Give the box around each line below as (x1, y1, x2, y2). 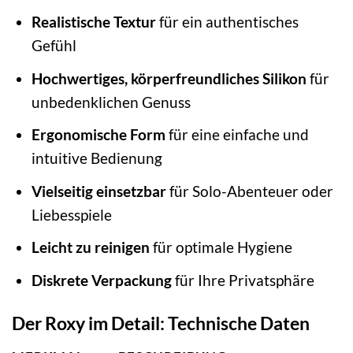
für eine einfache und (165, 125, 309, 144)
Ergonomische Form (31, 125, 165, 144)
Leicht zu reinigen (31, 238, 150, 257)
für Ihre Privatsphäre (171, 270, 314, 289)
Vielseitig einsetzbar (31, 181, 166, 200)
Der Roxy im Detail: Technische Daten (12, 311, 310, 334)
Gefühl (31, 36, 76, 55)
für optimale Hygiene (149, 238, 292, 257)
